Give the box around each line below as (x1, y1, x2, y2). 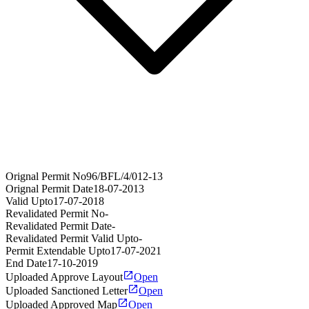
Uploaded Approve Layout (6, 271, 123, 283)
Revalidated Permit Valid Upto (6, 232, 139, 245)
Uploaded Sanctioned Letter (6, 285, 128, 297)
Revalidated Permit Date (6, 220, 112, 232)
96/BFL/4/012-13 (86, 170, 163, 183)
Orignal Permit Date (6, 183, 93, 195)
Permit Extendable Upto (6, 245, 110, 257)
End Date (6, 257, 47, 270)
